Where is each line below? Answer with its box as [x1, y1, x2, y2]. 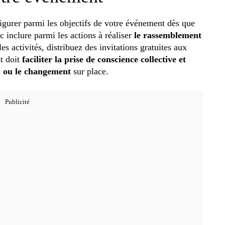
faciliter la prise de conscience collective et [22, 54, 186, 64]
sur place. [73, 66, 111, 76]
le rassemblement [134, 30, 201, 40]
